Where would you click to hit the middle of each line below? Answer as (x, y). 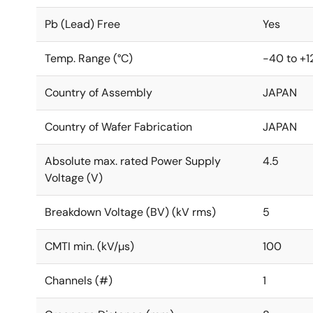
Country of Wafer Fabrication (118, 127)
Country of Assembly (99, 93)
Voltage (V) (74, 178)
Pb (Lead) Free (82, 24)
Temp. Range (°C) (89, 58)
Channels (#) (79, 281)
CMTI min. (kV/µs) (89, 246)
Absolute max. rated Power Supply (133, 161)
